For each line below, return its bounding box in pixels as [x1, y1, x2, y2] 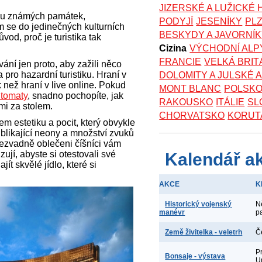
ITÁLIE [216, 97, 245, 107]
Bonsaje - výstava [165, 252, 226, 260]
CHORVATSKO [159, 111, 225, 120]
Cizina [159, 43, 187, 53]
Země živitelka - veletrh [165, 228, 243, 236]
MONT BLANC [159, 84, 222, 94]
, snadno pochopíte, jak [27, 90, 123, 101]
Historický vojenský [165, 200, 232, 208]
